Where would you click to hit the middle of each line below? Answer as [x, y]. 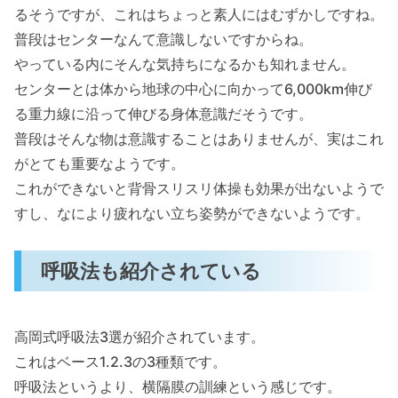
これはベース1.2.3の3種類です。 [120, 361]
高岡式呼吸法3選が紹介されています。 [139, 336]
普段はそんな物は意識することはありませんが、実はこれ [199, 138]
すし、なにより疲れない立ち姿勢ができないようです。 [192, 213]
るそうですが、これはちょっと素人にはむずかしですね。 [199, 14]
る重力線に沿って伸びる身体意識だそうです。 [163, 113]
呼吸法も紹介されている [151, 271]
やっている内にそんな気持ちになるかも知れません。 [185, 64]
